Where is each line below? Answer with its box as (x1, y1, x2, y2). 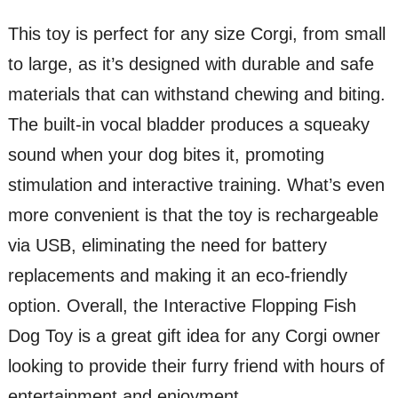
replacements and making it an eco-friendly (7, 265, 347, 285)
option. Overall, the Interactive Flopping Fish (7, 295, 356, 315)
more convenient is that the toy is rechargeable (7, 204, 378, 225)
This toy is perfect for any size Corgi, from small (7, 23, 386, 44)
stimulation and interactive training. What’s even (7, 174, 385, 195)
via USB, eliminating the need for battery (7, 235, 327, 255)
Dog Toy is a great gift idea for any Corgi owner (7, 325, 380, 346)
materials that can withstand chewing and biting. (7, 84, 386, 104)
